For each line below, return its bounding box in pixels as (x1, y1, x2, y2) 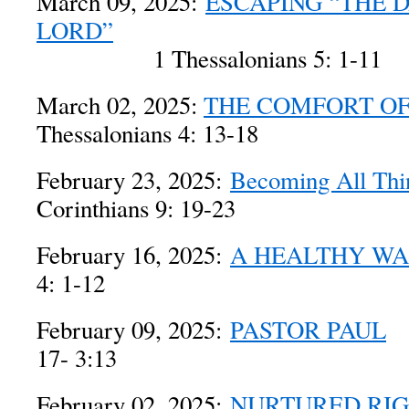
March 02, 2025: (37, 89, 204, 121)
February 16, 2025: (37, 238, 230, 271)
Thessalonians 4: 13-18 (37, 117, 258, 150)
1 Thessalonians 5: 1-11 (37, 42, 382, 75)
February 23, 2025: (37, 163, 230, 196)
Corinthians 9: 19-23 (37, 192, 236, 225)
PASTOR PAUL (230, 313, 386, 346)
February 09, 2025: (37, 313, 230, 346)
